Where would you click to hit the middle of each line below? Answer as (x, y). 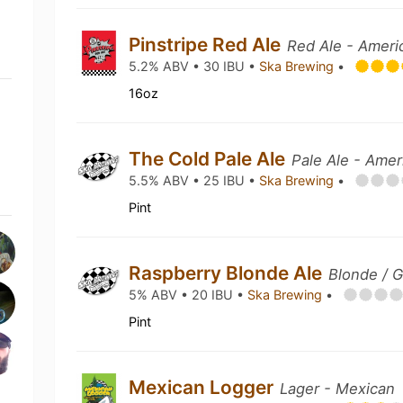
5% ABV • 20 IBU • (188, 295)
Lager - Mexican (338, 389)
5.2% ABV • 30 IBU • (194, 66)
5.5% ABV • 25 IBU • (194, 180)
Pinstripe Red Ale (207, 45)
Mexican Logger (204, 387)
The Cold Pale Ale (210, 159)
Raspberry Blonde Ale (228, 273)
